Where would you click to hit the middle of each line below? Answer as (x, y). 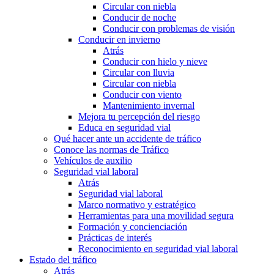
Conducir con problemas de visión (169, 29)
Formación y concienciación (133, 227)
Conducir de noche (139, 18)
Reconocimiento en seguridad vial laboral (158, 249)
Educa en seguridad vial (124, 128)
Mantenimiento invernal (149, 106)
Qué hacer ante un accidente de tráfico (128, 139)
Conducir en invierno (119, 40)
